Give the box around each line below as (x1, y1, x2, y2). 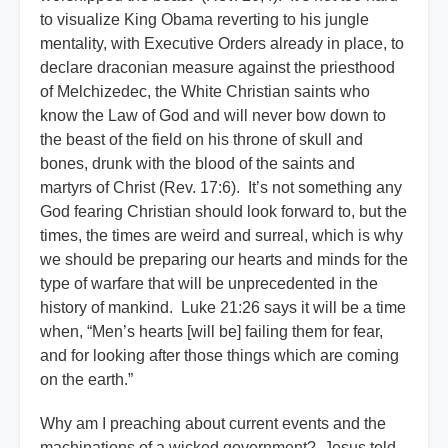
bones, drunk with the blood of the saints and (40, 155, 355, 173)
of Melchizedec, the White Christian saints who (40, 83, 370, 101)
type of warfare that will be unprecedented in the (40, 275, 378, 293)
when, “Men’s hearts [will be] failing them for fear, (40, 323, 383, 341)
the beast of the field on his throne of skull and (40, 131, 363, 149)
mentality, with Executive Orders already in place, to (40, 35, 404, 53)
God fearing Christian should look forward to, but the (40, 203, 407, 221)
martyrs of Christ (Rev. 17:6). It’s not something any (40, 179, 402, 197)
